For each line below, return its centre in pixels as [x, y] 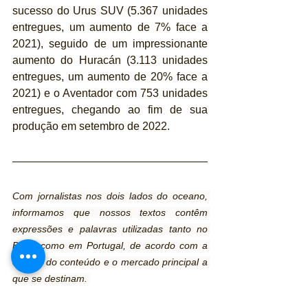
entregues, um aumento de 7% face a [110, 27]
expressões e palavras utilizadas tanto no [110, 229]
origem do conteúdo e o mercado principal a [110, 262]
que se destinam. [51, 278]
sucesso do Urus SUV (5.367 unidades [110, 10]
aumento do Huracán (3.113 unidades [110, 60]
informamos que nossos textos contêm [110, 212]
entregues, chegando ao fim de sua [110, 109]
